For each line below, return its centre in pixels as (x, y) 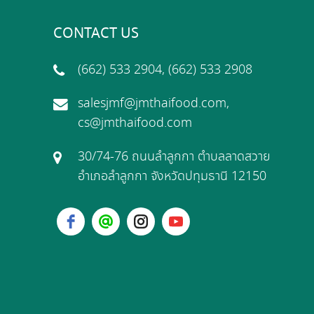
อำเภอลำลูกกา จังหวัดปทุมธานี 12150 (172, 176)
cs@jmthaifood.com (135, 123)
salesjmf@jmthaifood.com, (153, 103)
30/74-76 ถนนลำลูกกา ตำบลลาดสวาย (174, 157)
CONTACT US (96, 34)
